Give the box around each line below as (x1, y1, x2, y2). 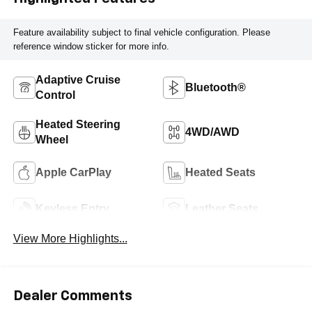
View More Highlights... (13, 233, 127, 245)
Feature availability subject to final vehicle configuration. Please (13, 26, 270, 38)
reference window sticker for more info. (13, 40, 169, 52)
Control (35, 89, 75, 102)
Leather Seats (185, 203, 258, 215)
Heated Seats (185, 166, 256, 179)
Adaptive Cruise (35, 74, 120, 86)
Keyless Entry (35, 203, 109, 215)
